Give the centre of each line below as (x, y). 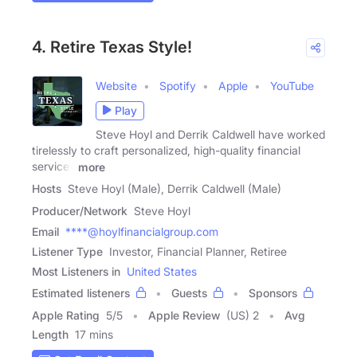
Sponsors (273, 293)
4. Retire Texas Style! (112, 47)
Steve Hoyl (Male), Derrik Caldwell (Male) (175, 189)
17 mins (94, 335)
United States (162, 272)
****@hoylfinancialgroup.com (142, 232)
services (53, 166)
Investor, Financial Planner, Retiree (198, 252)
